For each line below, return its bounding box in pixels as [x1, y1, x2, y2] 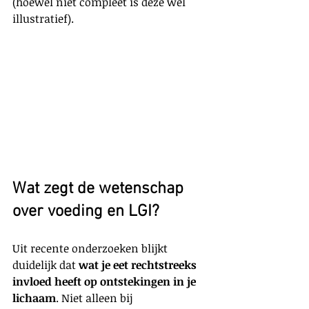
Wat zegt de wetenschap [12, 179, 188, 199]
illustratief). [12, 11, 74, 27]
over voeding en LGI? [12, 201, 159, 221]
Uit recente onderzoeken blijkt [12, 240, 170, 256]
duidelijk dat [12, 257, 79, 272]
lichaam [12, 290, 56, 306]
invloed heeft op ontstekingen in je [12, 273, 199, 289]
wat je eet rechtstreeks [79, 257, 199, 272]
